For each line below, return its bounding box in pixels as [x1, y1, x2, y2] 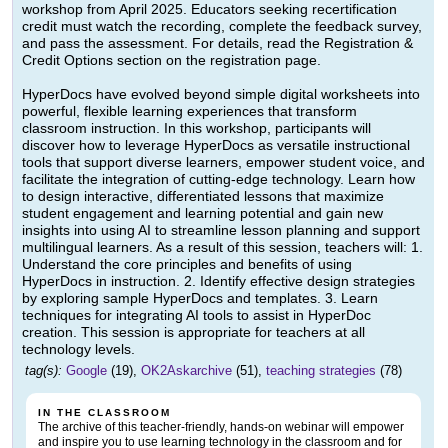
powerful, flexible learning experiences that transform [22, 103, 357, 120]
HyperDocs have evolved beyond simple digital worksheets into [22, 86, 420, 103]
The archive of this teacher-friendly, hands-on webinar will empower [38, 420, 404, 435]
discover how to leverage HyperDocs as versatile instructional [22, 137, 410, 154]
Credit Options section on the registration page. [22, 52, 321, 69]
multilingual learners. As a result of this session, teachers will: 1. [22, 239, 423, 256]
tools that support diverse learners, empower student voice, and [22, 154, 425, 171]
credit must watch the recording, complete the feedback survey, [22, 18, 422, 35]
